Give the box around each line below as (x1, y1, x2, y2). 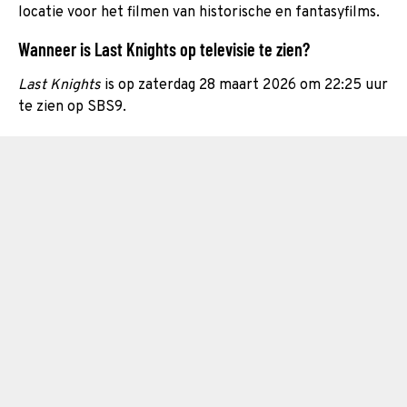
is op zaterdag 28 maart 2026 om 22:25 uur (101, 75, 388, 94)
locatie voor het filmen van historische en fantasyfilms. (18, 3, 380, 22)
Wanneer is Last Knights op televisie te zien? (18, 37, 310, 60)
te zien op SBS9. (18, 97, 126, 116)
